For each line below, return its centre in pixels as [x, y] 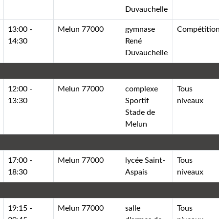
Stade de [140, 112]
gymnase [140, 29]
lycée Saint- [145, 160]
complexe [142, 89]
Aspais [137, 172]
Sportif [137, 100]
